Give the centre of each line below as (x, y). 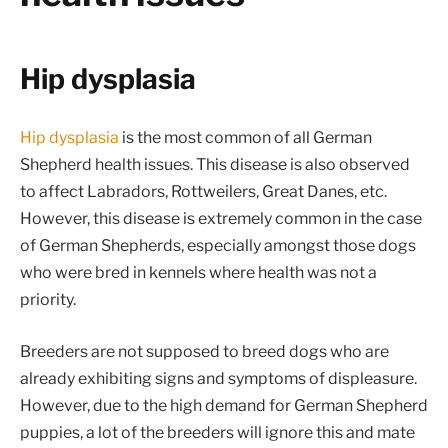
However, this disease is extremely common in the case (221, 219)
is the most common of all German (245, 138)
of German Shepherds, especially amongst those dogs (218, 246)
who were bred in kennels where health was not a (198, 273)
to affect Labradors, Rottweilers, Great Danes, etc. (203, 192)
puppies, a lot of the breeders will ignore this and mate (217, 432)
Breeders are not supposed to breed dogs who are (204, 351)
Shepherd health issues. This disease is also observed (215, 165)
